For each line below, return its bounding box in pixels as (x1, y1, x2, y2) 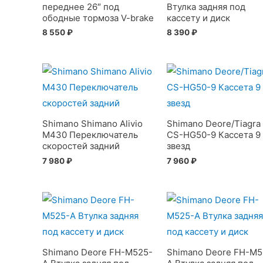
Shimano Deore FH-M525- (42, 247, 153, 258)
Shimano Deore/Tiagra (166, 118, 261, 130)
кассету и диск (166, 12, 230, 23)
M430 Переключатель (42, 129, 138, 141)
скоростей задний (42, 140, 120, 152)
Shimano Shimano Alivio (42, 118, 143, 130)
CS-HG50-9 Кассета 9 (166, 129, 261, 141)
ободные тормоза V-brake (42, 12, 154, 23)
